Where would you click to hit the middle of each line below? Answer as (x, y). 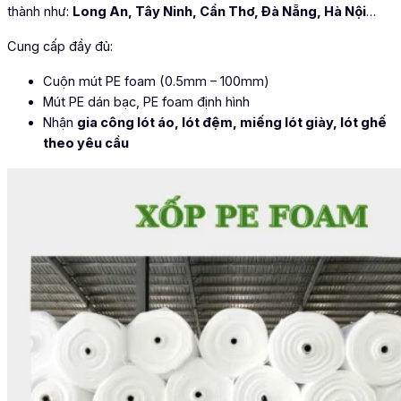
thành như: (40, 11)
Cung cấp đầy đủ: (60, 46)
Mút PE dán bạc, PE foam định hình (146, 102)
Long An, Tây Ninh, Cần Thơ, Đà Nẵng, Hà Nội (219, 11)
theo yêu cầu (86, 143)
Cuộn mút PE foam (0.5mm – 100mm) (156, 81)
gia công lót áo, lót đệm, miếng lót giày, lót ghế (232, 122)
